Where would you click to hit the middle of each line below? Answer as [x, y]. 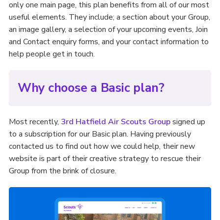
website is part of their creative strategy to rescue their [105, 159]
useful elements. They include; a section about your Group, [109, 17]
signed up [188, 122]
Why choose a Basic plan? [91, 88]
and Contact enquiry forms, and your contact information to [109, 42]
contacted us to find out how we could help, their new [102, 146]
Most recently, [35, 122]
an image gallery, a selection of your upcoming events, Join [108, 29]
